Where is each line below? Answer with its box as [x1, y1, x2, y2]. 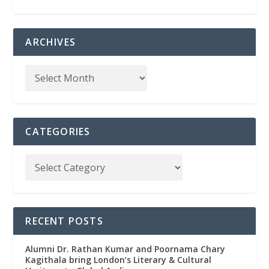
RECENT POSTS [25, 214, 103, 228]
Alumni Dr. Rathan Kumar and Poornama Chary [25, 243, 226, 255]
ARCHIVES [25, 35, 76, 49]
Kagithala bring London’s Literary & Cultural [25, 254, 212, 266]
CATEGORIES [25, 125, 91, 139]
